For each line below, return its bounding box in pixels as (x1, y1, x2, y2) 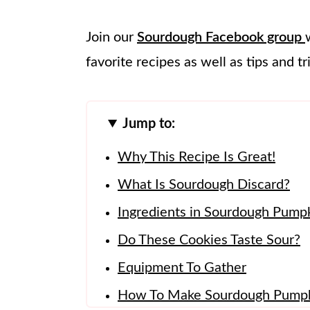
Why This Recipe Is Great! (118, 150, 275, 165)
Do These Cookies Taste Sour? (118, 233, 300, 248)
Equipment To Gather (118, 261, 246, 275)
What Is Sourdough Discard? (118, 178, 290, 192)
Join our (86, 30, 137, 45)
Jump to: (122, 117, 176, 131)
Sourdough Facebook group (137, 30, 305, 45)
